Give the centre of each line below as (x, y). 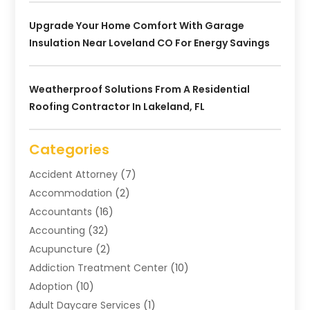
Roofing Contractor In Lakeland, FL (117, 106)
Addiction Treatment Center (99, 267)
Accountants (61, 211)
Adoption (51, 286)
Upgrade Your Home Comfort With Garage (137, 25)
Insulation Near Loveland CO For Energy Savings (150, 43)
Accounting (57, 230)
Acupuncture (61, 249)
